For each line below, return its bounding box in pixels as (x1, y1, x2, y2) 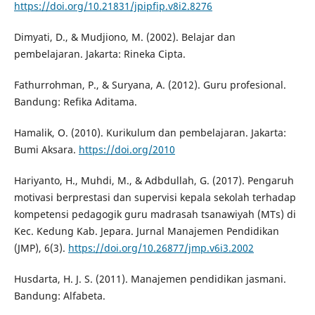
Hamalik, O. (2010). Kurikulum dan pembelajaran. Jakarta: (13, 126, 286, 140)
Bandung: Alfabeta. (13, 289, 105, 303)
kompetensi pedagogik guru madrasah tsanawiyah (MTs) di (13, 207, 296, 221)
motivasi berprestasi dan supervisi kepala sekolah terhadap (13, 191, 296, 205)
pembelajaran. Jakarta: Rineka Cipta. (13, 47, 186, 61)
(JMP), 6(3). (13, 241, 68, 255)
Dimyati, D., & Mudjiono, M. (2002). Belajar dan (13, 30, 236, 44)
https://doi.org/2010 (78, 143, 175, 157)
